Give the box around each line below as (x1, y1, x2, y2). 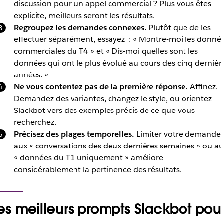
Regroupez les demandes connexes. (13, 22, 147, 33)
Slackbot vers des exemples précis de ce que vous (13, 105, 195, 115)
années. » (13, 70, 48, 80)
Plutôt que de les (146, 22, 211, 33)
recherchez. (13, 117, 56, 127)
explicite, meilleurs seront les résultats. (13, 10, 155, 21)
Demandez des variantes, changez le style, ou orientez (13, 93, 212, 104)
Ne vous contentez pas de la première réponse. (13, 81, 188, 92)
